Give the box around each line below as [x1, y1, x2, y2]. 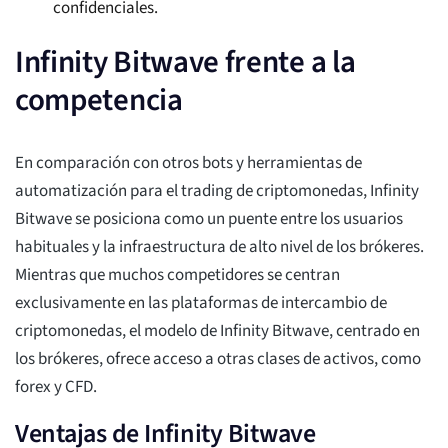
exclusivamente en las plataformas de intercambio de [15, 291, 387, 316]
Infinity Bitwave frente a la [15, 40, 356, 85]
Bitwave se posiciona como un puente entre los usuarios [15, 207, 403, 232]
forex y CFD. [15, 375, 97, 400]
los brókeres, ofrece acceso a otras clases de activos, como [15, 347, 421, 372]
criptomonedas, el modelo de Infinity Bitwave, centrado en [15, 319, 420, 344]
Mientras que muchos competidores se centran [15, 263, 340, 288]
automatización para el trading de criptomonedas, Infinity [15, 179, 419, 204]
